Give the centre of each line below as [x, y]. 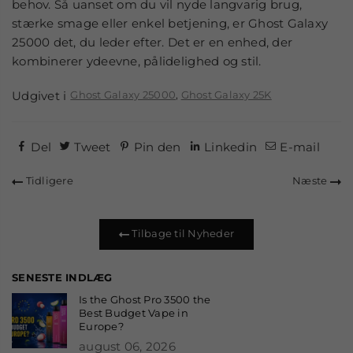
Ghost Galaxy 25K [226, 95]
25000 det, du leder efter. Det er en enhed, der [152, 42]
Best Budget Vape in [134, 313]
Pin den [157, 147]
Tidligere [48, 180]
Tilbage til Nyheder [182, 233]
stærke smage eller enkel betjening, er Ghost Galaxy [170, 23]
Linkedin [230, 147]
